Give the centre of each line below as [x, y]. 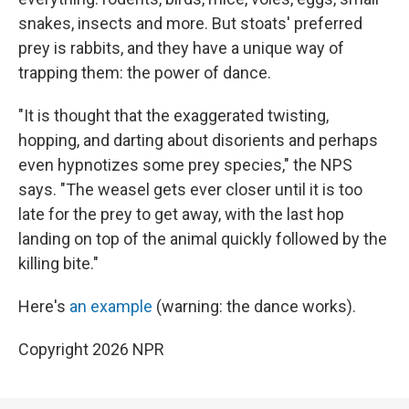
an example [111, 306]
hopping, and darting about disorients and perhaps [198, 140]
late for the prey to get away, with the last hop [181, 214]
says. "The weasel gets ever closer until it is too [190, 189]
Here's [44, 306]
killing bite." [58, 263]
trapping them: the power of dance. [145, 73]
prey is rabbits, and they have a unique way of [181, 48]
